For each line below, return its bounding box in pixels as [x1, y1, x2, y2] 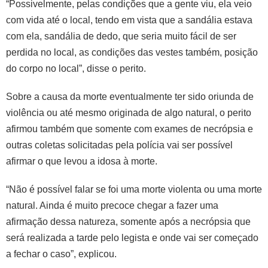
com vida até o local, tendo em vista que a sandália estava [6, 14, 252, 25]
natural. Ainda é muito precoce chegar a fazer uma [6, 200, 218, 211]
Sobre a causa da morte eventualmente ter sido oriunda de [6, 91, 254, 102]
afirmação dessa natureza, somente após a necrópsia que [6, 216, 251, 227]
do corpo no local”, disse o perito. [6, 63, 146, 74]
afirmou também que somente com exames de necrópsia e [6, 123, 253, 134]
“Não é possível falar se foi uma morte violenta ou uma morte [6, 184, 262, 194]
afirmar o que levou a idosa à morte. [6, 156, 157, 166]
